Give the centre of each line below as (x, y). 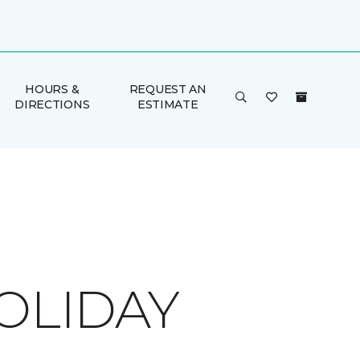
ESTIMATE (168, 104)
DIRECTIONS (52, 104)
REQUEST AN (168, 89)
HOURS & (52, 89)
